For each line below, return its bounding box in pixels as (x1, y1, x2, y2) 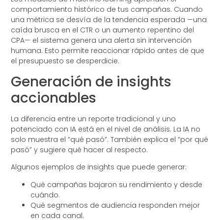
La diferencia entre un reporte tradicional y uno (11, 113, 176, 124)
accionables (11, 88, 97, 108)
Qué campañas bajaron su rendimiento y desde (30, 179, 203, 190)
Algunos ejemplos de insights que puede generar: (11, 162, 187, 172)
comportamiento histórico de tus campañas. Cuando (11, 4, 203, 15)
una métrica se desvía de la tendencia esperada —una (11, 15, 207, 25)
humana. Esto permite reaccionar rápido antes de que (11, 46, 205, 56)
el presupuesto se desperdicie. (11, 56, 120, 66)
